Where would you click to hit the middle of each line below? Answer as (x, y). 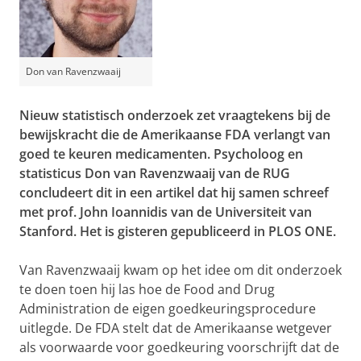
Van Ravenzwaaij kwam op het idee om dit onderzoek (180, 270)
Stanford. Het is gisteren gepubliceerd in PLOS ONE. (178, 231)
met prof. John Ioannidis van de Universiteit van (166, 212)
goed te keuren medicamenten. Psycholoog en (161, 154)
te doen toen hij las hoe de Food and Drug (147, 289)
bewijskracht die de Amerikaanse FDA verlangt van (175, 135)
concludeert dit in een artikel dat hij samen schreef (174, 193)
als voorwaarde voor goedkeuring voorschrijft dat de (179, 347)
